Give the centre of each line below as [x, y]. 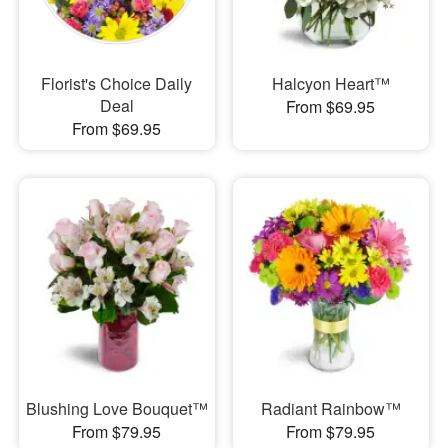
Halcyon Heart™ [330, 83]
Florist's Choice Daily [117, 83]
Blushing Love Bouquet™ [116, 408]
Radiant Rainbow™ [330, 408]
